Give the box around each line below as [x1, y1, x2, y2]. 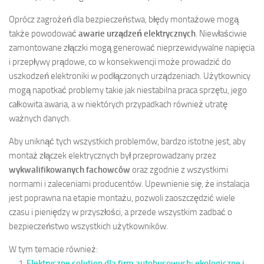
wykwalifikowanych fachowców [9, 164, 130, 175]
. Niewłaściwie [196, 28, 247, 39]
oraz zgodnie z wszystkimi [130, 164, 228, 175]
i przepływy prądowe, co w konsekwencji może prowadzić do [9, 56, 231, 67]
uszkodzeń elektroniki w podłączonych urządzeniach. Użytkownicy [9, 70, 250, 81]
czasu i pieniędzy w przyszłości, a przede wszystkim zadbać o [9, 206, 232, 217]
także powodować [9, 28, 78, 39]
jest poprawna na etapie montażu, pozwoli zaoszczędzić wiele [9, 192, 235, 203]
